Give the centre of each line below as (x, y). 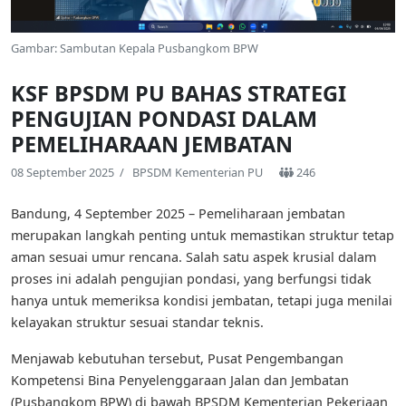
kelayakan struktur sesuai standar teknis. (137, 323)
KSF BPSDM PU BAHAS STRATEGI (179, 94)
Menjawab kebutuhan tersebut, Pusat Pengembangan (177, 359)
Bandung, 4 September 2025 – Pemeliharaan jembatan (178, 214)
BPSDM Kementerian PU (198, 173)
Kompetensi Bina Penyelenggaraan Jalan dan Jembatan (180, 381)
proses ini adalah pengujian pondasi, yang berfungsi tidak (191, 279)
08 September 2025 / (72, 173)
